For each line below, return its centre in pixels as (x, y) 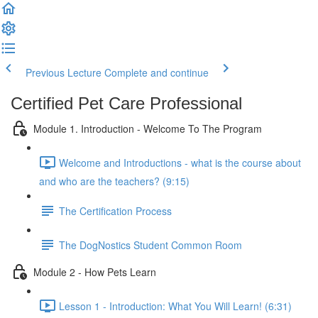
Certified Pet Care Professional (126, 103)
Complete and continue (157, 72)
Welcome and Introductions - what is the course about (180, 162)
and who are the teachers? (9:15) (114, 181)
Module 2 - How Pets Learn (95, 272)
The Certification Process (115, 210)
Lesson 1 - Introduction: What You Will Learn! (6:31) (175, 306)
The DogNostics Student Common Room (150, 245)
